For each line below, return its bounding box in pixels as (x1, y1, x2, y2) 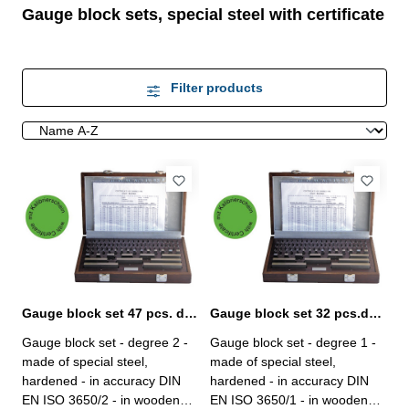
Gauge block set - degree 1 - (210, 335, 376, 350)
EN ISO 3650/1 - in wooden (210, 393, 368, 407)
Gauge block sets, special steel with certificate (22, 5, 384, 24)
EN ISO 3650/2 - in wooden (22, 393, 180, 407)
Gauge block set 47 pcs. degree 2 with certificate (184, 306, 197, 320)
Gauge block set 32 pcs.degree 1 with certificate (369, 306, 382, 320)
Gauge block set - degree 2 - (22, 335, 188, 350)
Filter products (170, 79, 263, 95)
